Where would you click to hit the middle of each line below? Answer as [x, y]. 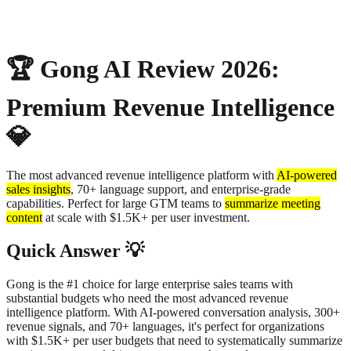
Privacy [56, 11]
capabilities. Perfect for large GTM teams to [114, 203]
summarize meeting [273, 203]
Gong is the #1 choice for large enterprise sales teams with [150, 284]
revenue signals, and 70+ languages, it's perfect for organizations [165, 326]
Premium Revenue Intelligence [170, 108]
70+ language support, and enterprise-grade [184, 189]
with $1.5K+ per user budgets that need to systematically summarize [174, 340]
